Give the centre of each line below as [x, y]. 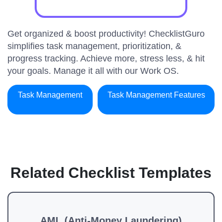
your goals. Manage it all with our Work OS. [93, 71]
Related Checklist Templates [111, 173]
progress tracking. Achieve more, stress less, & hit [106, 58]
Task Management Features [156, 95]
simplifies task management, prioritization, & [94, 46]
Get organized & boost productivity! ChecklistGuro [106, 34]
